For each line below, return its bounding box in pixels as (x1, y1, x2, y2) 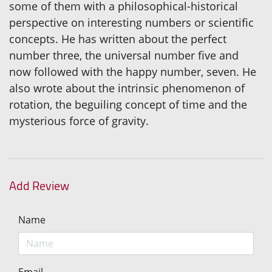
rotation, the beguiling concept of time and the (9, 97, 247, 112)
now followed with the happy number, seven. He (9, 64, 256, 79)
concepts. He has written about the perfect (9, 31, 226, 46)
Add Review (9, 174, 69, 197)
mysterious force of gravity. (9, 113, 149, 128)
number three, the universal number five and (9, 47, 239, 63)
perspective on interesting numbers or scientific (9, 15, 254, 30)
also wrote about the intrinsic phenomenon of (9, 80, 245, 95)
